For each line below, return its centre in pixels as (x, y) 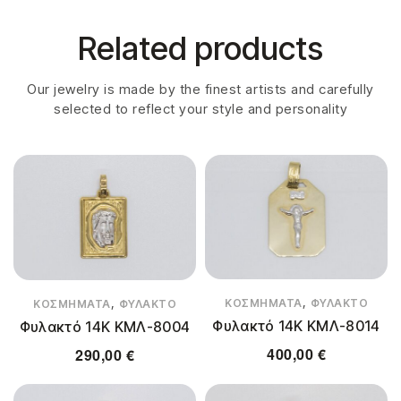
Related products (200, 49)
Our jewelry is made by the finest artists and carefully (200, 90)
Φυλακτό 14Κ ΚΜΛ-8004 (105, 327)
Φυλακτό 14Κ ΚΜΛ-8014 (296, 326)
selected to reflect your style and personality (200, 109)
